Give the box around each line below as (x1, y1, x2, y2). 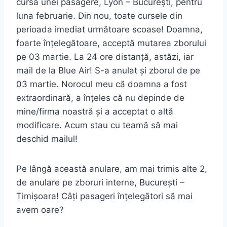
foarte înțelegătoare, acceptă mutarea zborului (16, 38, 206, 49)
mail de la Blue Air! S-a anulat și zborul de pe (16, 65, 200, 76)
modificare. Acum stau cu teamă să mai (16, 120, 178, 131)
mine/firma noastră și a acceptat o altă (16, 106, 173, 117)
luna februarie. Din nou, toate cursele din (16, 11, 182, 21)
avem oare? (16, 205, 64, 215)
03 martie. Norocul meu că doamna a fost (16, 79, 187, 90)
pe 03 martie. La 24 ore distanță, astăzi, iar (16, 52, 194, 62)
